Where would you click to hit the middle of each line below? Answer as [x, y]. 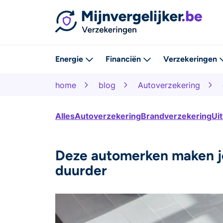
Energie [69, 59]
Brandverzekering [176, 116]
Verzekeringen [190, 59]
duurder [81, 170]
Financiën [123, 59]
